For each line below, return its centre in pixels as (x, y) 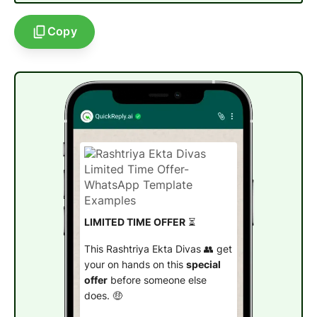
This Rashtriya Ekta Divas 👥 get (158, 249)
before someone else (157, 280)
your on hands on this (135, 264)
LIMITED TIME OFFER (134, 223)
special (203, 264)
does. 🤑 (103, 295)
